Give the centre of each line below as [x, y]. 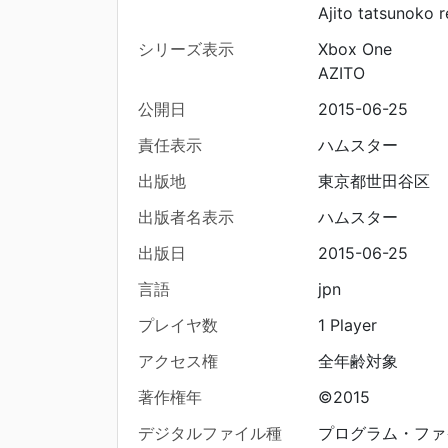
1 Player [347, 325]
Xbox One [354, 49]
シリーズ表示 [186, 49]
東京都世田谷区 [373, 181]
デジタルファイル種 [210, 433]
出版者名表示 [186, 217]
